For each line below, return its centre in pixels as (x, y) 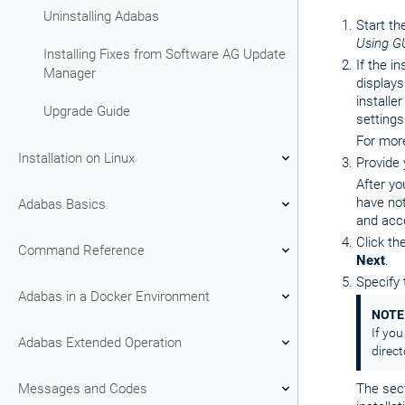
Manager (70, 73)
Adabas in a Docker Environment (114, 296)
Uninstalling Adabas (101, 16)
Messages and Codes (83, 388)
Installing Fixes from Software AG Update (165, 54)
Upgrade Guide (87, 111)
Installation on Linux (76, 158)
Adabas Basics (62, 204)
